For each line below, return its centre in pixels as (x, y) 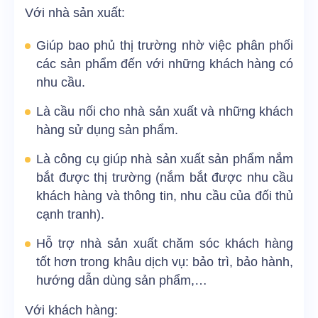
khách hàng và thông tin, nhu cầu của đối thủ (165, 196)
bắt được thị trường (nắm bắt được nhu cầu (165, 178)
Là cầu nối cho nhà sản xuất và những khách (165, 112)
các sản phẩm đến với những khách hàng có (165, 64)
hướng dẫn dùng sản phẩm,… (122, 281)
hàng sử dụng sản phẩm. (107, 130)
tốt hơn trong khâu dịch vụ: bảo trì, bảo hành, (165, 262)
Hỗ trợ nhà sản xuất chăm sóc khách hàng (165, 244)
